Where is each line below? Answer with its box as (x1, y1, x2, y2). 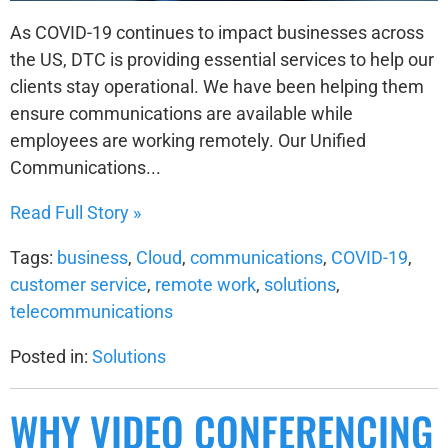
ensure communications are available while (10, 102, 353, 124)
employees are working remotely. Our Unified (10, 129, 366, 151)
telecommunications (10, 300, 173, 322)
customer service (10, 273, 147, 295)
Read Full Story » (10, 201, 141, 223)
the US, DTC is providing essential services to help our (10, 48, 434, 70)
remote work (155, 273, 256, 295)
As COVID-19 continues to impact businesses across (10, 21, 424, 43)
